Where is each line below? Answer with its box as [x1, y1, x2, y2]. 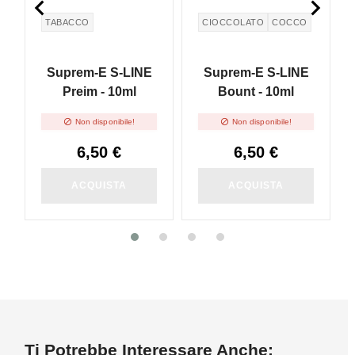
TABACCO [45, 17, 90, 28]
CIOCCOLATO [202, 17, 264, 28]
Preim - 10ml [62, 85, 136, 99]
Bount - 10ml [218, 85, 294, 99]
